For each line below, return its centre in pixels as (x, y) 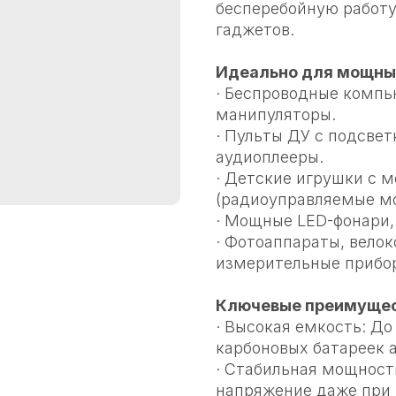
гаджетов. (255, 30)
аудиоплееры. (270, 157)
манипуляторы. (276, 115)
